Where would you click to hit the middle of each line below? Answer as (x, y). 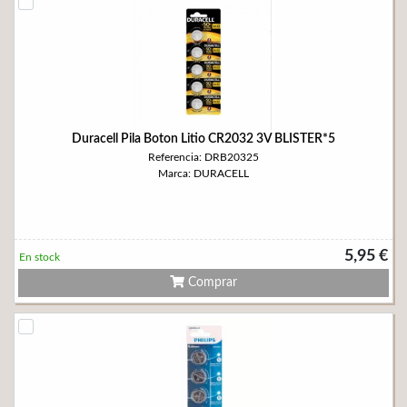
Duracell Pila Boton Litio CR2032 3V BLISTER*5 (203, 139)
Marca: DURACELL (203, 174)
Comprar (211, 283)
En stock (40, 257)
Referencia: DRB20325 (203, 157)
